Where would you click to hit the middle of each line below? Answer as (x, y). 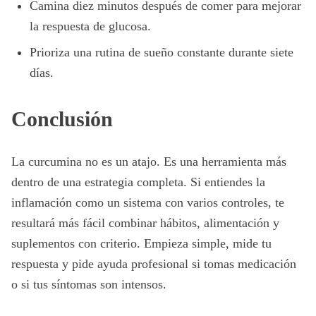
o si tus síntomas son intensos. (89, 284)
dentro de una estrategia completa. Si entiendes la (138, 182)
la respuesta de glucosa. (90, 26)
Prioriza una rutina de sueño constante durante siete (162, 52)
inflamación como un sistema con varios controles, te (148, 202)
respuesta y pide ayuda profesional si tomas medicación (154, 264)
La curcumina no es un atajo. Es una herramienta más (149, 162)
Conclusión (62, 119)
